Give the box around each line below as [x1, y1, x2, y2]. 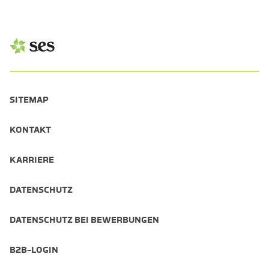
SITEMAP [10, 94, 49, 105]
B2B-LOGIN [10, 244, 58, 255]
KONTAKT [10, 124, 51, 135]
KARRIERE [10, 154, 54, 165]
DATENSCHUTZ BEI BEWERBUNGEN [10, 214, 159, 225]
